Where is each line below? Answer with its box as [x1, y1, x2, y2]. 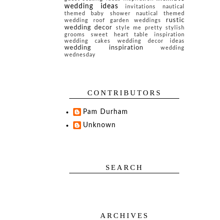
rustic [166, 17, 185, 24]
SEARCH [105, 164, 143, 172]
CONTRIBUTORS [87, 89, 162, 97]
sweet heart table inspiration [90, 32, 185, 38]
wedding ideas [64, 3, 118, 10]
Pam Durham [82, 108, 128, 115]
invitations [125, 4, 156, 10]
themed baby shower [64, 11, 131, 17]
